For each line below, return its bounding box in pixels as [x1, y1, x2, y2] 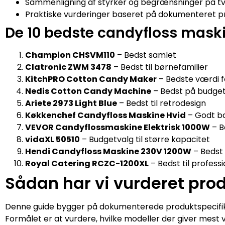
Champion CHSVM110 [25, 49, 115, 61]
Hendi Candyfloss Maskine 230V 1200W [25, 146, 191, 158]
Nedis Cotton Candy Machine [25, 85, 151, 97]
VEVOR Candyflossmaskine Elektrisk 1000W [25, 122, 210, 134]
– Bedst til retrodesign [117, 97, 206, 109]
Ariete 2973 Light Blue [25, 97, 117, 109]
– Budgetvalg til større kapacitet [80, 134, 210, 146]
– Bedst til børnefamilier [111, 61, 208, 73]
